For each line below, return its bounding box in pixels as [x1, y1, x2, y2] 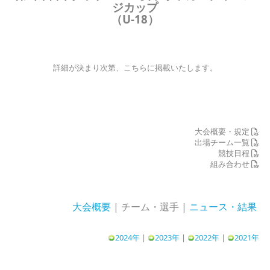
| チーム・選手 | [110, 199, 189, 213]
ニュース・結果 [189, 199, 257, 213]
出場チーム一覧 [194, 136, 251, 148]
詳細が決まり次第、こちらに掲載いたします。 [52, 61, 218, 73]
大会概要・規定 [194, 125, 251, 137]
